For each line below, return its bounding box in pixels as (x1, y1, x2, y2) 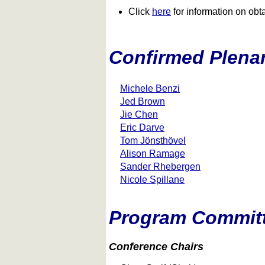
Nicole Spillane (120, 174, 185, 185)
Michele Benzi (120, 83, 180, 93)
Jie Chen (120, 109, 158, 119)
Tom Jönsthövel (120, 135, 186, 146)
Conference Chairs (109, 240, 203, 253)
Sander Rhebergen (120, 161, 201, 172)
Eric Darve (120, 122, 164, 132)
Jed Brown (120, 96, 165, 106)
